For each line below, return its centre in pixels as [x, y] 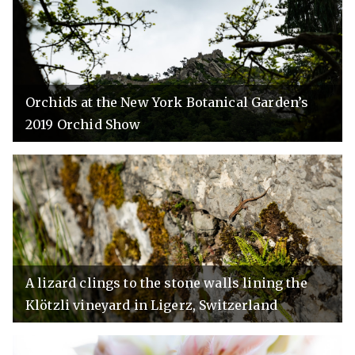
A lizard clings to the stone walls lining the [166, 283]
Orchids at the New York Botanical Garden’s [167, 102]
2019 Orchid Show [83, 124]
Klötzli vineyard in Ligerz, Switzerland [151, 305]
